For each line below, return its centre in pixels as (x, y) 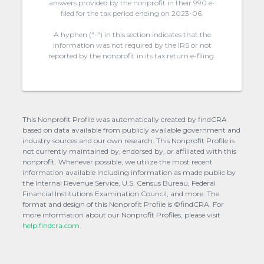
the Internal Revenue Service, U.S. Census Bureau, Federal (119, 183)
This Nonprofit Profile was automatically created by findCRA (125, 119)
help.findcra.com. (52, 225)
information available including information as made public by (129, 172)
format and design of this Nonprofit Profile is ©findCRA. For (123, 204)
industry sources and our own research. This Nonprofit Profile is (129, 140)
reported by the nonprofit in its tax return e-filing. (132, 55)
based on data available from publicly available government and (132, 130)
